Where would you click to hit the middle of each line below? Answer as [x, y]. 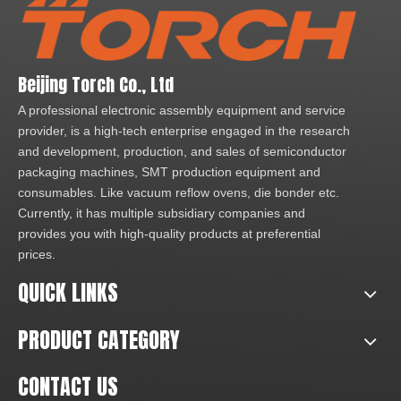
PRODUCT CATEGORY [99, 341]
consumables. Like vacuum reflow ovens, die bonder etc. [179, 193]
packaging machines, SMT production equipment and [169, 172]
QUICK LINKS [68, 293]
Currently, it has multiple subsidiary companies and [162, 213]
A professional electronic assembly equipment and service [182, 111]
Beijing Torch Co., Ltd [96, 85]
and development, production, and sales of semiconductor [182, 152]
